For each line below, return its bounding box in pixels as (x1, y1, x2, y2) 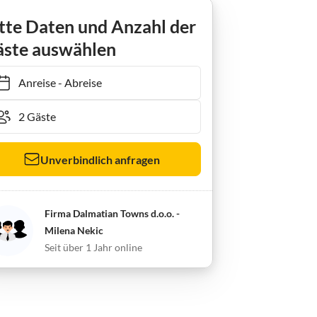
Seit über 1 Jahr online (44, 241, 142, 253)
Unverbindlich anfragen (40, 152, 160, 166)
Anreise (11, 76, 49, 89)
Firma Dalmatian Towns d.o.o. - (44, 207, 180, 219)
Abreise (57, 76, 95, 89)
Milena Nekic (44, 224, 103, 236)
